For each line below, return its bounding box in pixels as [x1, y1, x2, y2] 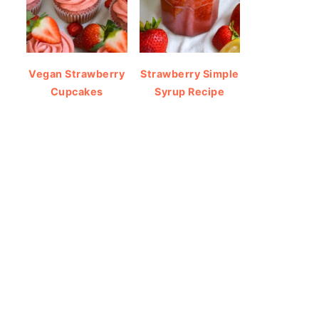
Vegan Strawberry [28, 67, 125, 80]
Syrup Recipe [155, 85, 225, 98]
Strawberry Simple [140, 67, 239, 80]
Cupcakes [50, 85, 103, 98]
